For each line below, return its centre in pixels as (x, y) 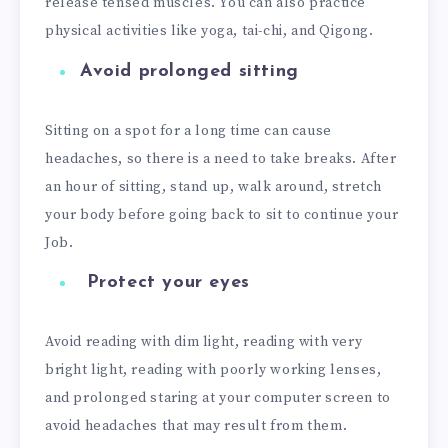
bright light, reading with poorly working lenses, (213, 370)
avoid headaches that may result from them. (196, 426)
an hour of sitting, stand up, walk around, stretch (214, 186)
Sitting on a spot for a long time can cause (188, 130)
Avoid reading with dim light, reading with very (204, 342)
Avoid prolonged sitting (189, 71)
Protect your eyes (168, 283)
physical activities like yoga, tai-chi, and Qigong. (209, 30)
